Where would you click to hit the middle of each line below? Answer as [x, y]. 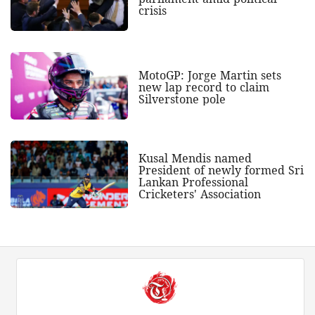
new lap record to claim [204, 88]
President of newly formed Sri [221, 170]
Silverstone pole [182, 99]
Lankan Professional [193, 182]
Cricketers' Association [199, 194]
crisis [152, 11]
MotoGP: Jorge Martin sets [210, 76]
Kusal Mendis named [195, 158]
